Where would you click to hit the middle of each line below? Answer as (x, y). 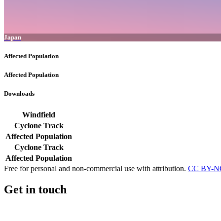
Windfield (39, 114)
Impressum (21, 210)
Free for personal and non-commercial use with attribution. (96, 168)
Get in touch (35, 189)
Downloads (19, 94)
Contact (56, 210)
